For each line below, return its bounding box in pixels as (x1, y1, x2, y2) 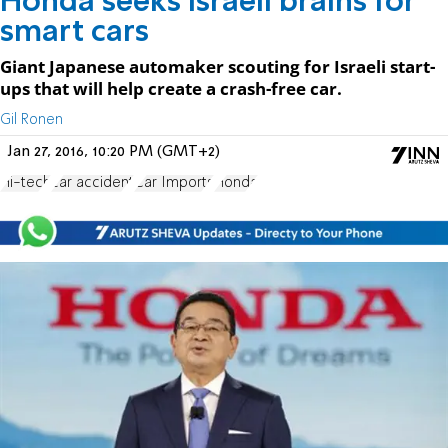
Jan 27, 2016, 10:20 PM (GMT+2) (8, 143, 220, 160)
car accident (51, 175, 134, 190)
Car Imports (134, 175, 214, 190)
